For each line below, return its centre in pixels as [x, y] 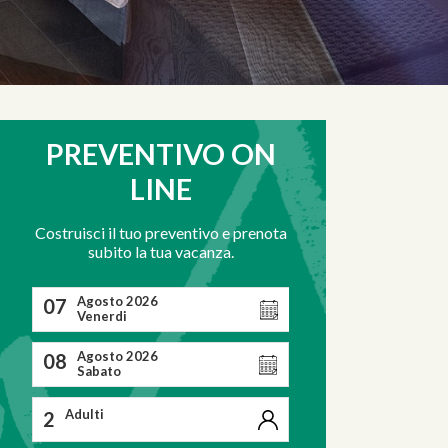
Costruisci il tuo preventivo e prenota [160, 232]
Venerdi [102, 316]
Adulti [85, 414]
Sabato [99, 371]
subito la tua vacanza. [160, 251]
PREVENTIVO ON [160, 153]
